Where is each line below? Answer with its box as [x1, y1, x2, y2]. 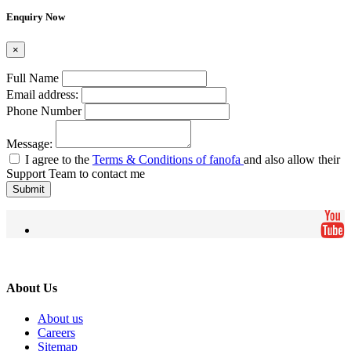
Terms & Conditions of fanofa [92, 152, 244, 166]
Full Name [6, 71, 59, 85]
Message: [6, 136, 52, 150]
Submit [13, 183, 45, 195]
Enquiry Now [6, 11, 65, 24]
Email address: [6, 87, 78, 101]
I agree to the [22, 152, 92, 166]
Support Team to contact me [6, 166, 145, 180]
